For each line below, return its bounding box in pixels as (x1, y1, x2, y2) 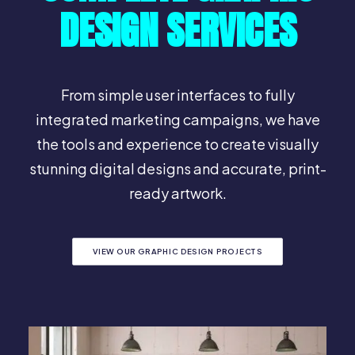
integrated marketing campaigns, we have (35, 110, 320, 128)
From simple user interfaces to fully (60, 86, 295, 104)
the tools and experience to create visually (36, 135, 319, 153)
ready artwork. (128, 184, 227, 202)
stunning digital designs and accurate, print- (29, 159, 326, 177)
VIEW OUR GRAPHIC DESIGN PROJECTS (92, 246, 263, 257)
